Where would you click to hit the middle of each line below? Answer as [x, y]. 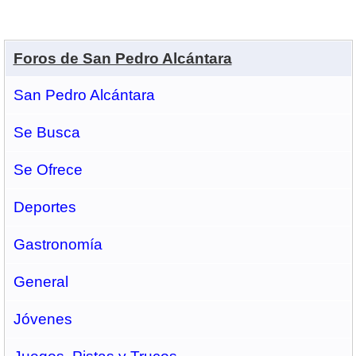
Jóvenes [43, 319]
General [41, 282]
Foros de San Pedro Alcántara [122, 58]
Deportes [44, 207]
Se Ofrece [48, 170]
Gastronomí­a [58, 244]
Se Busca [46, 132]
